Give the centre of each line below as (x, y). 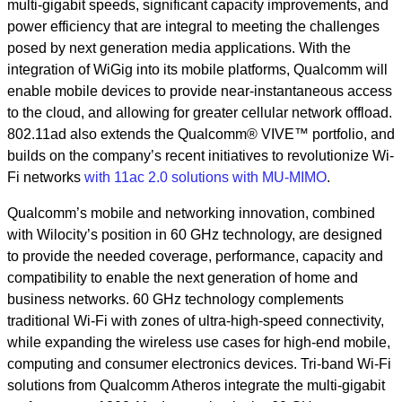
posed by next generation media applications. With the (179, 48)
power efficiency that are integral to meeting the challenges (193, 26)
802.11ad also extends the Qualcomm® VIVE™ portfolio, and (201, 134)
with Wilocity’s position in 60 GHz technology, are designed (195, 235)
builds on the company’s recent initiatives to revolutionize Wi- (201, 156)
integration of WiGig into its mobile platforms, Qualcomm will (197, 70)
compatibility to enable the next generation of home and (183, 278)
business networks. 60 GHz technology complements (175, 299)
